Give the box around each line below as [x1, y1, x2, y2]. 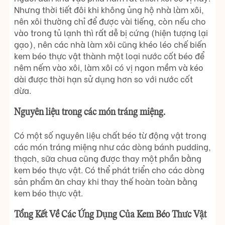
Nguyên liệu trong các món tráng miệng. [14, 107, 165, 118]
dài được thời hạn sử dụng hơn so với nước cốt [14, 73, 193, 85]
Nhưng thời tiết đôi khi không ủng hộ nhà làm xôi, [14, 4, 204, 16]
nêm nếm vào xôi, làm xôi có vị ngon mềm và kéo [14, 61, 203, 73]
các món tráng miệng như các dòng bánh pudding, [14, 141, 211, 153]
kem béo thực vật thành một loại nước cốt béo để [14, 50, 204, 62]
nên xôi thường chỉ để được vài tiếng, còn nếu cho [14, 15, 206, 27]
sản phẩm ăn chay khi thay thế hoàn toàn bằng [14, 175, 197, 187]
